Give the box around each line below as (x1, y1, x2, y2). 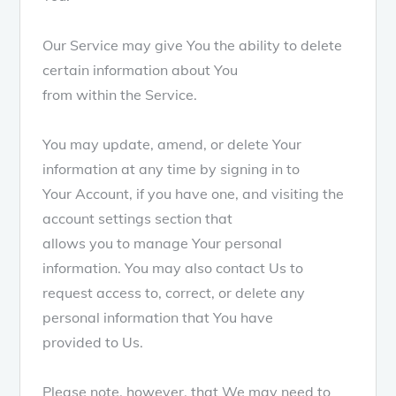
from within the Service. (42, 85, 198, 103)
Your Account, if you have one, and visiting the (42, 184, 345, 202)
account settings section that (42, 209, 233, 227)
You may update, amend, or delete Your (42, 134, 302, 153)
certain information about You (42, 60, 239, 79)
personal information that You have (42, 308, 274, 326)
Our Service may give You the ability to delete (42, 35, 343, 54)
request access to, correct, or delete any (42, 283, 306, 301)
